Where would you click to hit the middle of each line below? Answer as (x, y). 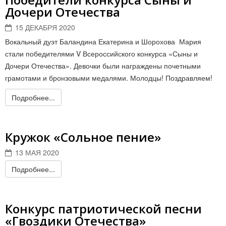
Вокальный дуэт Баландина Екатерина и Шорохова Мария (103, 41)
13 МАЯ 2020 (37, 152)
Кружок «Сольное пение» (83, 137)
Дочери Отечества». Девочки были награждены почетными (103, 66)
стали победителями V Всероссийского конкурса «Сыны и (101, 53)
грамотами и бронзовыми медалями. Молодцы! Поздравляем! (109, 78)
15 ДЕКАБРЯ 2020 (45, 27)
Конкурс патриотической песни (103, 209)
